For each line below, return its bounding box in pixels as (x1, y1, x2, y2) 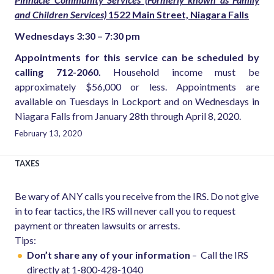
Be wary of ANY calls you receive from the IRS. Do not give (15, 190, 259, 202)
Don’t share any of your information (27, 248, 190, 261)
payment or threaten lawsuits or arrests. (15, 219, 180, 231)
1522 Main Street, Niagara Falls (108, 9, 249, 21)
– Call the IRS (190, 248, 248, 261)
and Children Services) (15, 9, 108, 21)
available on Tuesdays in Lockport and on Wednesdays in (15, 95, 259, 107)
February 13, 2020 (15, 128, 82, 138)
